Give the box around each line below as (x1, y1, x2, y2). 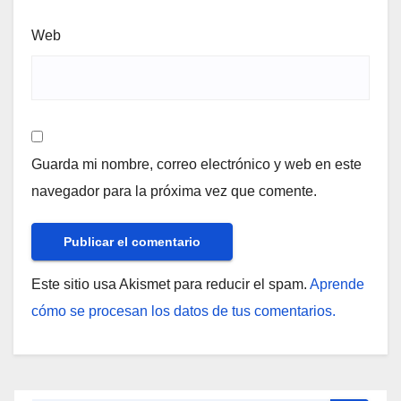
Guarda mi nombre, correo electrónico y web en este (31, 157, 362, 173)
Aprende (310, 277, 364, 293)
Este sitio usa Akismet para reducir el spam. (31, 277, 310, 293)
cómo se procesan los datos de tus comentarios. (31, 303, 336, 320)
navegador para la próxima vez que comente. (31, 183, 317, 200)
